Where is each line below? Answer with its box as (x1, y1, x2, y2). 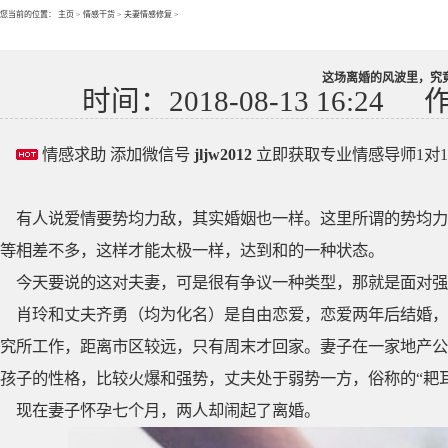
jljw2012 (194, 145, 252, 164)
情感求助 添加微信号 (38, 145, 194, 164)
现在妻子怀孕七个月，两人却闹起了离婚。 (16, 401, 320, 420)
